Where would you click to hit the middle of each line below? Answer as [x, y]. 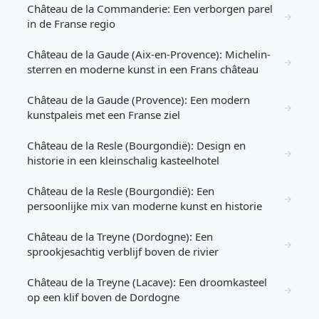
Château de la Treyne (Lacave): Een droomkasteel [147, 282]
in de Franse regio [71, 23]
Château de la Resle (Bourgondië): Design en [136, 145]
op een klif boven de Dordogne [103, 297]
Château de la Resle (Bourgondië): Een [121, 191]
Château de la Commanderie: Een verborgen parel [150, 9]
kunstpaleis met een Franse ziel [104, 115]
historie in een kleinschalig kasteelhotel [123, 160]
